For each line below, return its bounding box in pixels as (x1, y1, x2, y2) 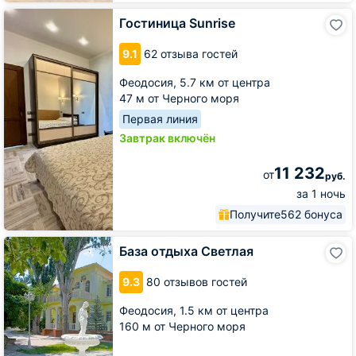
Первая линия (122, 111, 198, 126)
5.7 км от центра (180, 75, 270, 89)
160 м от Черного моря (119, 319, 246, 333)
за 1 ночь (296, 186, 346, 200)
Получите (230, 207, 281, 221)
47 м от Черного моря (119, 91, 239, 105)
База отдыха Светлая (119, 242, 253, 259)
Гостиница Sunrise (119, 14, 235, 31)
